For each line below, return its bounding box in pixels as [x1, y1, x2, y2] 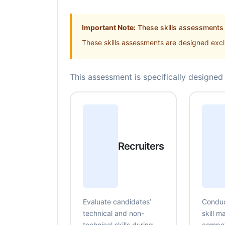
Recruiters [118, 140, 164, 152]
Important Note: [82, 23, 136, 32]
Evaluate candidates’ [83, 197, 151, 206]
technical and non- [83, 209, 144, 217]
